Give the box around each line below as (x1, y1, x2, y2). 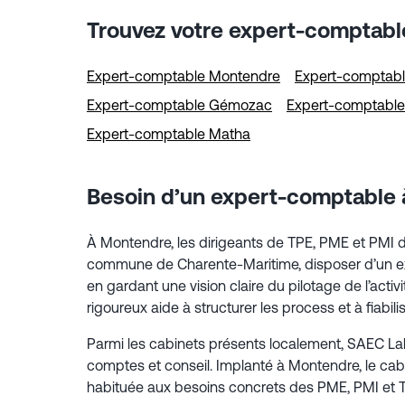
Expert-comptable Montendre (87, 67, 280, 84)
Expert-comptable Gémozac (87, 96, 272, 113)
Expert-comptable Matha (87, 125, 250, 142)
